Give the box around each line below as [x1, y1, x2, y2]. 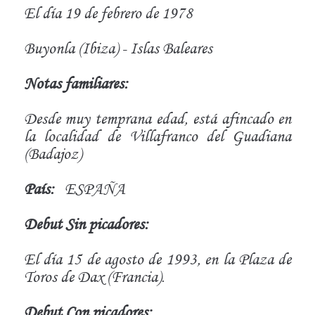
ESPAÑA [64, 179, 125, 198]
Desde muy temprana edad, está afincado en [23, 108, 292, 128]
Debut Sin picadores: [23, 214, 148, 233]
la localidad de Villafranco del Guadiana [23, 126, 292, 146]
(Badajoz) [23, 143, 82, 163]
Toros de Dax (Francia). [23, 266, 165, 286]
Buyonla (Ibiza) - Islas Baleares [23, 38, 212, 58]
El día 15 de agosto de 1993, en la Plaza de [23, 249, 292, 269]
